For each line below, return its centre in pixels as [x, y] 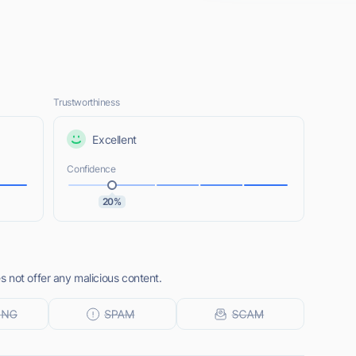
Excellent [114, 139]
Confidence [91, 169]
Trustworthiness [87, 102]
